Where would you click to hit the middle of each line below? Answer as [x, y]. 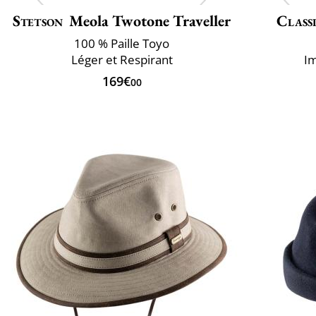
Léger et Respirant [122, 59]
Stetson [38, 20]
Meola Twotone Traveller [150, 20]
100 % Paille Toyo [122, 43]
